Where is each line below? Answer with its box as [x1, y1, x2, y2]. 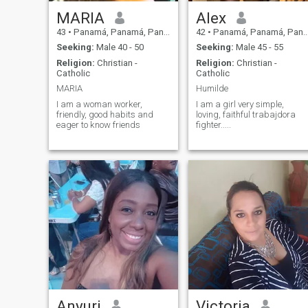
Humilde [195, 83, 228, 94]
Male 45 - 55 [233, 42, 283, 53]
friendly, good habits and [56, 109, 153, 120]
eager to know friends [56, 119, 140, 130]
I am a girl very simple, [195, 98, 284, 109]
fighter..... [195, 119, 231, 130]
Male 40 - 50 [93, 42, 144, 53]
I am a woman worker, [56, 98, 142, 109]
